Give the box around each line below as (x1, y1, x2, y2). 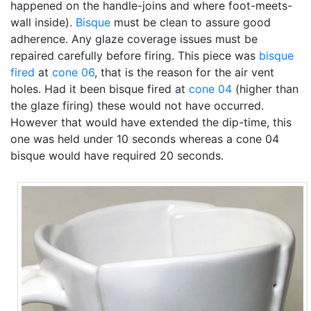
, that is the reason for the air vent (94, 65, 274, 79)
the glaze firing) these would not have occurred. (10, 99, 264, 112)
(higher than (232, 82, 299, 96)
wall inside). (10, 15, 76, 29)
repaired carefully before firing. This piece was (10, 49, 259, 62)
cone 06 (52, 65, 94, 79)
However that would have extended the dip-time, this (10, 115, 292, 129)
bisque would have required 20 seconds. (10, 149, 224, 162)
